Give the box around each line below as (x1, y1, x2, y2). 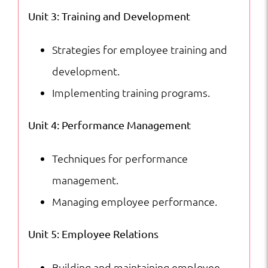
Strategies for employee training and (51, 42, 227, 56)
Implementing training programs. (51, 85, 210, 99)
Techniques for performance (51, 151, 188, 165)
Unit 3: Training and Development (28, 9, 190, 22)
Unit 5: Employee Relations (28, 227, 159, 240)
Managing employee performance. (51, 194, 217, 208)
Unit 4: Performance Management (28, 118, 191, 131)
